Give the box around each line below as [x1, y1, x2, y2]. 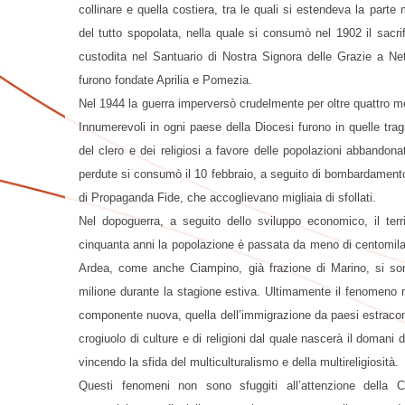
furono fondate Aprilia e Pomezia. [79, 72, 252, 87]
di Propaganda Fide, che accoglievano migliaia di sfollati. [79, 190, 376, 204]
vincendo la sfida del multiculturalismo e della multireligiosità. [79, 354, 399, 369]
